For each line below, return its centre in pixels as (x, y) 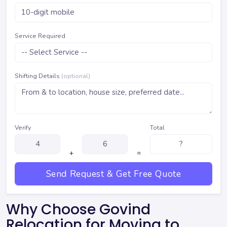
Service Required (40, 36)
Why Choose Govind (78, 209)
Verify (23, 127)
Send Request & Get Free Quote (113, 174)
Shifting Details (38, 76)
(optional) (76, 76)
